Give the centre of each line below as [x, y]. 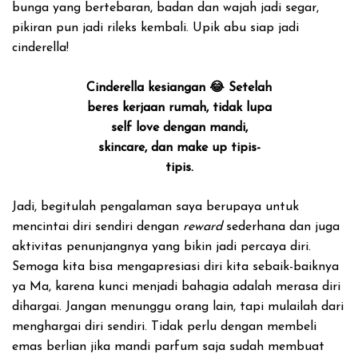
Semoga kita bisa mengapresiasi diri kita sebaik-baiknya [175, 267]
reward [203, 227]
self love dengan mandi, [179, 128]
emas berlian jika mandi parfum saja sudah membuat [168, 347]
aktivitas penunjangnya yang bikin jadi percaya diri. [161, 247]
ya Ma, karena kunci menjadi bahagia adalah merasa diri [176, 287]
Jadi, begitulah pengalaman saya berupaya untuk [155, 207]
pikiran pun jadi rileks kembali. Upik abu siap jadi [155, 28]
